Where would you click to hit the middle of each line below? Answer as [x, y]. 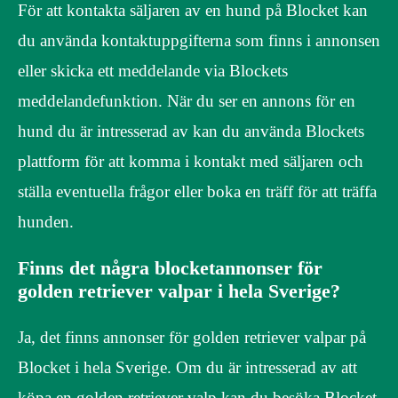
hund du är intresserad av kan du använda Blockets [191, 131]
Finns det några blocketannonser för [170, 267]
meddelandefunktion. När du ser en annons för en [187, 100]
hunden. [46, 221]
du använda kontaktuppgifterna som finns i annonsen [199, 40]
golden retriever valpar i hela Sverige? [179, 291]
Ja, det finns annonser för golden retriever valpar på [192, 337]
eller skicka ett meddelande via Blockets [153, 70]
